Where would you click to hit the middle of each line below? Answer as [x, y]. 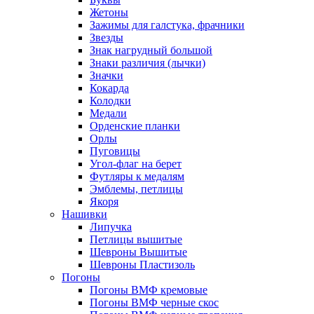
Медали [108, 113]
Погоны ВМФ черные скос [154, 302]
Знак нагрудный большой [151, 50]
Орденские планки [135, 125]
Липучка [111, 226]
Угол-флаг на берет [136, 163]
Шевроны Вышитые [138, 252]
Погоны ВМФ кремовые [149, 289]
